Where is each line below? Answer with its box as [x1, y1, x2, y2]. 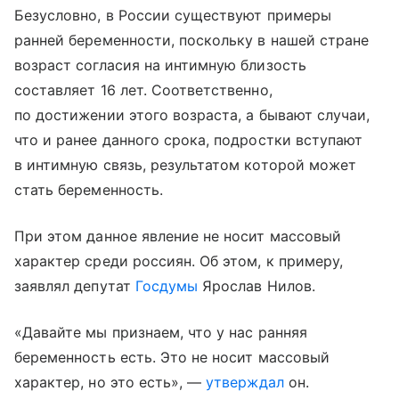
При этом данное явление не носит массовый [14, 226, 341, 245]
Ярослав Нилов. [198, 276, 315, 295]
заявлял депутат [14, 276, 135, 295]
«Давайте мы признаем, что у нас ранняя [14, 322, 307, 341]
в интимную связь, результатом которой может [14, 155, 357, 174]
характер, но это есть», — [14, 372, 202, 391]
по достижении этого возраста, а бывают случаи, [14, 105, 370, 124]
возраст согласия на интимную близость [14, 55, 306, 74]
